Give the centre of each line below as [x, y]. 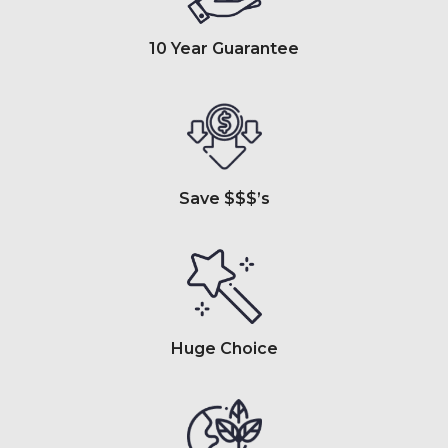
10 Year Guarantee [224, 48]
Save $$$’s [224, 198]
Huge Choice [224, 348]
